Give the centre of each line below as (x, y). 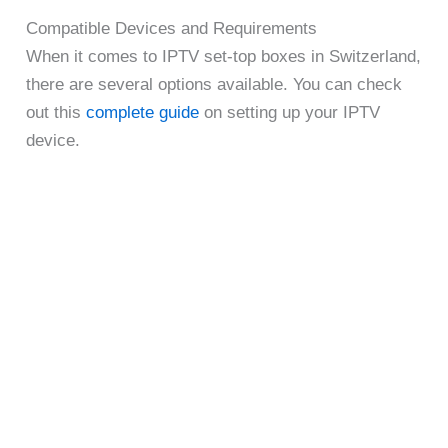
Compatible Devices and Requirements (172, 28)
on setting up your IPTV (290, 112)
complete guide (143, 112)
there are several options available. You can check (214, 84)
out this (56, 112)
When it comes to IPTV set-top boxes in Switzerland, (224, 56)
